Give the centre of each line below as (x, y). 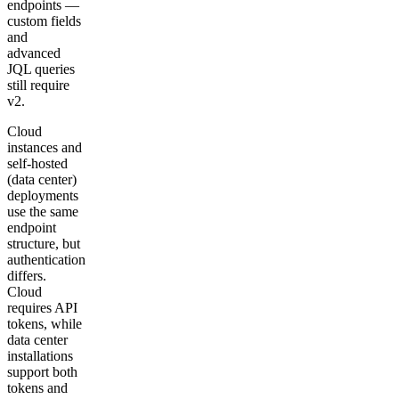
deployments (43, 195)
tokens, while (45, 323)
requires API (42, 307)
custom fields (44, 20)
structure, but (44, 243)
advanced (34, 53)
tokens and (37, 387)
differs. (27, 275)
